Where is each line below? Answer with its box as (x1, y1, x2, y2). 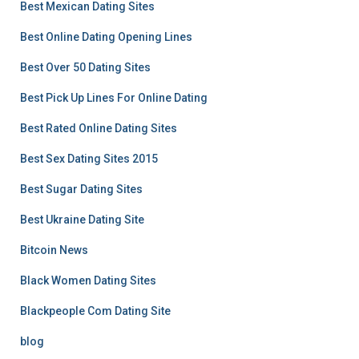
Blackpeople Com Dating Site (20, 305, 171, 317)
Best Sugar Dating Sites (20, 183, 143, 196)
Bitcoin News (20, 244, 88, 256)
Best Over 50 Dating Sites (20, 61, 151, 74)
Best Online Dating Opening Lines (20, 30, 192, 43)
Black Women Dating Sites (20, 274, 156, 287)
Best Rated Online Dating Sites (20, 122, 177, 135)
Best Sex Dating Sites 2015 (20, 152, 158, 165)
